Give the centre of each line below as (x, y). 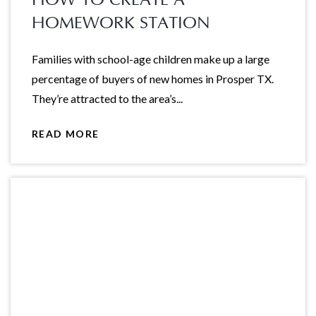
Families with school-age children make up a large (151, 59)
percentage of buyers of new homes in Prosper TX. (153, 78)
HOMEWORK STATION (121, 23)
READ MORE (66, 134)
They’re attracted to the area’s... (107, 98)
